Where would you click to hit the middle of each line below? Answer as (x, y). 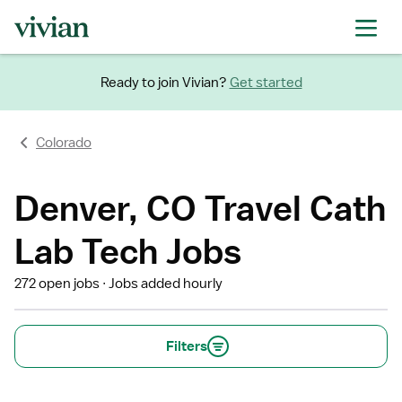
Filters (187, 346)
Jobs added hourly (166, 284)
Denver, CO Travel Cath (200, 208)
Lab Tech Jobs (128, 251)
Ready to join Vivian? (163, 82)
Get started (266, 82)
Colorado (64, 143)
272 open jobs (57, 284)
